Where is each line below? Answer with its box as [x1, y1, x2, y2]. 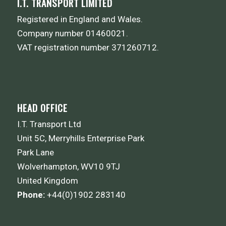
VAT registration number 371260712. [17, 42, 159, 52]
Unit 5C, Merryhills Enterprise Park [17, 133, 144, 143]
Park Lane [17, 147, 54, 157]
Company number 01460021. [17, 28, 128, 38]
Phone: [17, 189, 45, 200]
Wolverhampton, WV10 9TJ [17, 161, 120, 172]
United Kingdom [17, 175, 78, 186]
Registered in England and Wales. [17, 14, 143, 24]
